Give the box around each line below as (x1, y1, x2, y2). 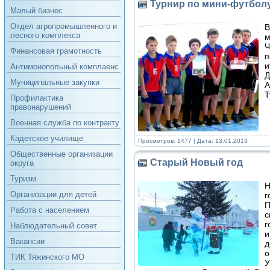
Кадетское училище (10, 134, 83, 143)
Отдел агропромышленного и (10, 22, 117, 31)
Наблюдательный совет (10, 221, 97, 230)
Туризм (10, 174, 36, 183)
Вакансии (10, 237, 45, 246)
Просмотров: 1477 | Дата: (137, 137, 215, 144)
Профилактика (10, 93, 63, 102)
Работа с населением (10, 206, 89, 215)
